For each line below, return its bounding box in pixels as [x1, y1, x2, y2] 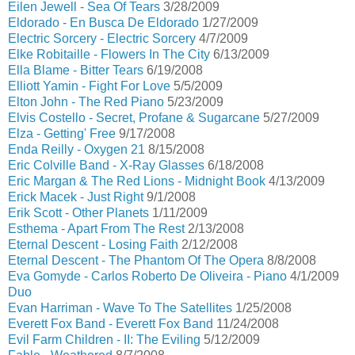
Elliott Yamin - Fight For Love [8, 79, 170, 93]
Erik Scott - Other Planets [8, 206, 149, 219]
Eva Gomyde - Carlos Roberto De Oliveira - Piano [8, 269, 287, 283]
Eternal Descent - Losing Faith [8, 238, 178, 251]
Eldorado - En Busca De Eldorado [8, 16, 199, 29]
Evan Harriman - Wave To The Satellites [8, 301, 232, 315]
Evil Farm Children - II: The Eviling [8, 333, 200, 346]
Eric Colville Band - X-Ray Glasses [8, 158, 204, 172]
